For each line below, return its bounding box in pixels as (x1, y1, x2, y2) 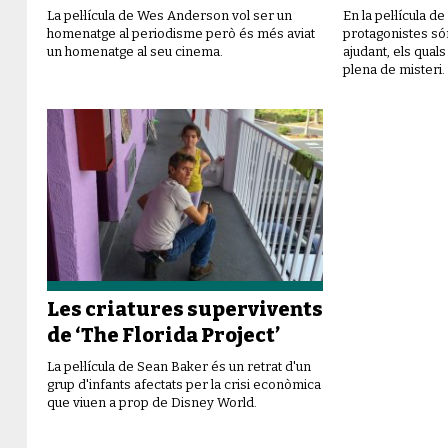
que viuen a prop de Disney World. (47, 395, 257, 411)
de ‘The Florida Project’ (47, 323, 280, 348)
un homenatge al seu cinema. (47, 43, 223, 59)
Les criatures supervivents (47, 297, 323, 322)
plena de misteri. (343, 61, 446, 77)
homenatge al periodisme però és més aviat (47, 25, 315, 41)
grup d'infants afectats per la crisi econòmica (47, 377, 321, 393)
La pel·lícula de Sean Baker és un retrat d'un (47, 359, 311, 375)
